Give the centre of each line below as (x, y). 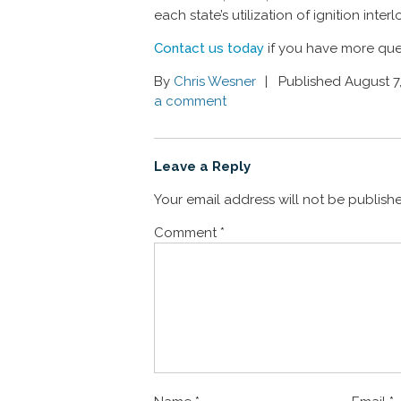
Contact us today (209, 48)
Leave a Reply (202, 166)
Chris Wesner (215, 81)
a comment (190, 101)
